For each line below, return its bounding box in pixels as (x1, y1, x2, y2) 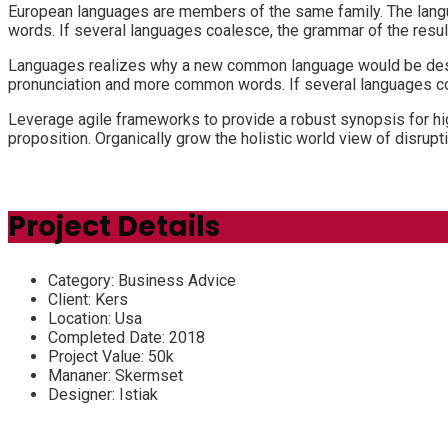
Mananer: (48, 365, 115, 385)
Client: (48, 289, 95, 309)
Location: (48, 308, 115, 328)
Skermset (115, 365, 183, 385)
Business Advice (114, 270, 236, 290)
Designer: (48, 384, 119, 404)
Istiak (119, 384, 158, 404)
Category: (48, 270, 114, 290)
